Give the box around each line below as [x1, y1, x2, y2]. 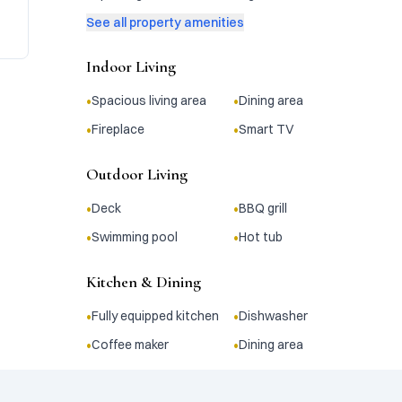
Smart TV [239, 121, 294, 137]
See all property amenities [86, 14, 244, 31]
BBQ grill [239, 200, 287, 216]
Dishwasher [239, 308, 308, 324]
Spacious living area [92, 92, 206, 109]
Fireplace [92, 121, 144, 137]
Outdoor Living [86, 164, 188, 184]
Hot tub [239, 229, 283, 245]
